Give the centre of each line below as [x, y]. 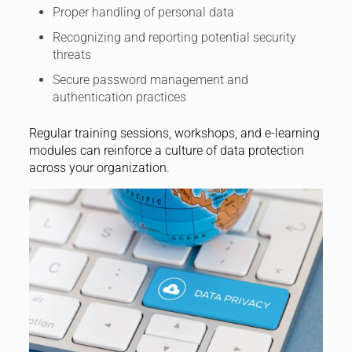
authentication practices [119, 97]
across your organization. [99, 167]
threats [71, 54]
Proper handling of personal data [143, 12]
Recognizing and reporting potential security [174, 37]
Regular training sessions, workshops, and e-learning [174, 133]
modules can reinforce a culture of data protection [166, 150]
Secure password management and [150, 79]
